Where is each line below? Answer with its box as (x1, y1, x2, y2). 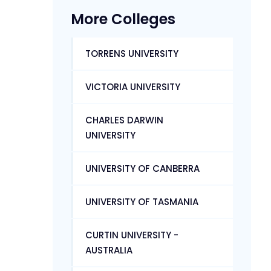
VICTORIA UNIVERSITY (85, 80, 180, 93)
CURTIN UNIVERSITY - (85, 228, 178, 241)
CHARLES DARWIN (85, 113, 163, 126)
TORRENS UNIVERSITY (85, 47, 178, 60)
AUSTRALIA (85, 243, 132, 256)
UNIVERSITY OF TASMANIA (85, 195, 198, 208)
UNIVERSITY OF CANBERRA (85, 162, 200, 175)
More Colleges (71, 8, 175, 29)
